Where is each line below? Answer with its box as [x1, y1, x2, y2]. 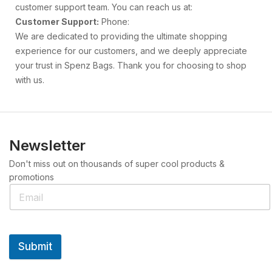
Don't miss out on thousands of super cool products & [9, 158, 225, 169]
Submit [18, 240, 52, 253]
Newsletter [9, 137, 86, 154]
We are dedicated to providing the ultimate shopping [15, 31, 227, 41]
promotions [9, 172, 54, 182]
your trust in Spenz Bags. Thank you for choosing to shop [15, 60, 246, 70]
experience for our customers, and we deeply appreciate [15, 46, 247, 56]
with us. [15, 75, 44, 85]
